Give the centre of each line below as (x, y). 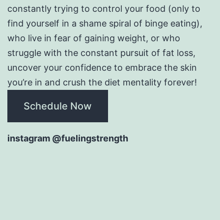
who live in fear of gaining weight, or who (94, 38)
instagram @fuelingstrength (68, 138)
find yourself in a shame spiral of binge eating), (105, 23)
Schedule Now (58, 106)
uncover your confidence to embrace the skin (102, 67)
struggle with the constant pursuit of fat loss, (101, 53)
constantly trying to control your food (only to (104, 8)
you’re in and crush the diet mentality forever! (102, 82)
